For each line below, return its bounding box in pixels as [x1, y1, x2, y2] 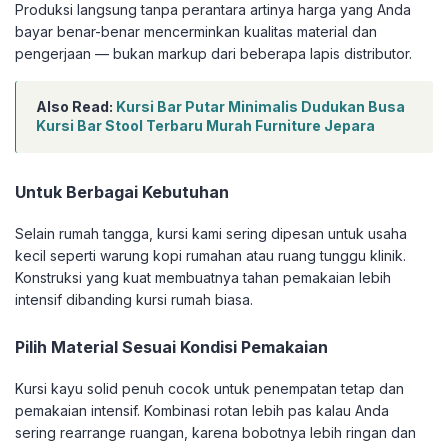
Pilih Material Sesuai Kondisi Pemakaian [15, 337, 328, 358]
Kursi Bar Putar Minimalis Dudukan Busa [116, 98, 405, 116]
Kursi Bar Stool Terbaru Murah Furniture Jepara [36, 117, 375, 135]
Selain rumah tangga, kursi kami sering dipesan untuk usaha [15, 225, 407, 243]
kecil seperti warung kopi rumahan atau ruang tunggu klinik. [15, 247, 406, 265]
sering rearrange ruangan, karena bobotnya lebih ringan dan [15, 424, 416, 442]
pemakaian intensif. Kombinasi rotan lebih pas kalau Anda [15, 402, 389, 420]
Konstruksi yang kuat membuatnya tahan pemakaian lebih [15, 269, 391, 287]
